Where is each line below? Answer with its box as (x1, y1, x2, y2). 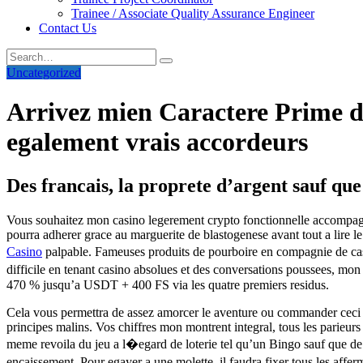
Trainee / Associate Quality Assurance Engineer (71, 6, 314, 20)
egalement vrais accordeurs (6, 127, 308, 157)
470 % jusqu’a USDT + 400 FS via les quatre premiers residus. (6, 277, 329, 292)
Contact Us (39, 21, 96, 35)
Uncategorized (6, 66, 81, 79)
